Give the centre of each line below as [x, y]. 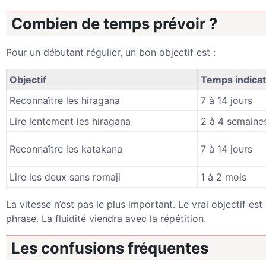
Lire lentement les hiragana [70, 121]
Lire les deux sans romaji [65, 177]
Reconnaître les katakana [66, 149]
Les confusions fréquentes [110, 248]
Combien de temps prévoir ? [114, 23]
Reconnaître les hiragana [65, 100]
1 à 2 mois [224, 177]
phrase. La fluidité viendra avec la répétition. [106, 218]
